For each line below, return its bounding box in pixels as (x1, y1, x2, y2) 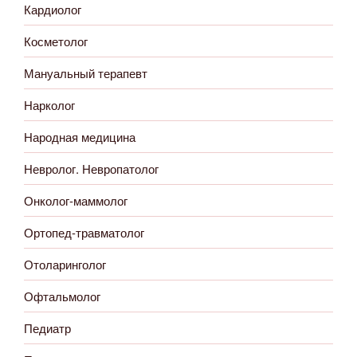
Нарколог (24, 96, 75, 113)
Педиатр (24, 319, 71, 336)
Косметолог (24, 32, 88, 49)
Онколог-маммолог (24, 191, 127, 209)
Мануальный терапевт (24, 64, 147, 81)
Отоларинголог (24, 255, 106, 273)
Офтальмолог (24, 287, 100, 304)
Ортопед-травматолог (24, 223, 144, 241)
